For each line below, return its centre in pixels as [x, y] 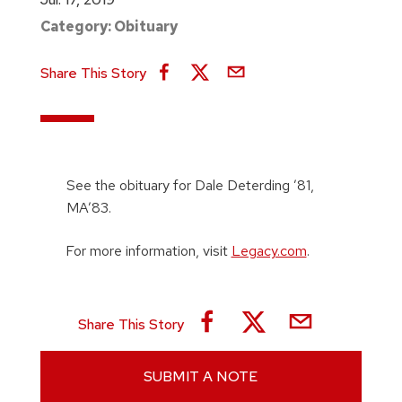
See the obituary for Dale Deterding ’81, [190, 185]
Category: [77, 26]
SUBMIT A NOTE [201, 377]
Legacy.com [269, 251]
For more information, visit [146, 251]
